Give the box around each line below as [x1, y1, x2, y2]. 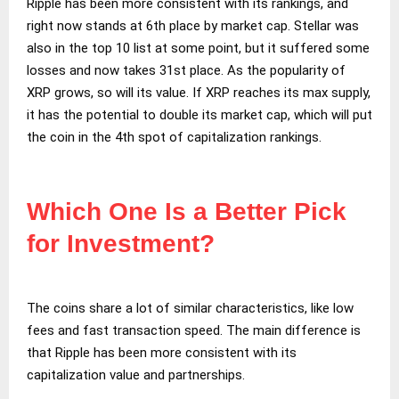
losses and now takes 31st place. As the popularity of [27, 61, 346, 78]
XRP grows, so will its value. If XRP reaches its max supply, [27, 84, 370, 101]
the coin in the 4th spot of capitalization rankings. [27, 128, 322, 145]
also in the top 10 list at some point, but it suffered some [27, 39, 370, 56]
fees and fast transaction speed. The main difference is [27, 322, 361, 338]
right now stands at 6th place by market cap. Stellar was [27, 17, 359, 34]
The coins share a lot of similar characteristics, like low [27, 299, 354, 316]
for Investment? [27, 229, 215, 257]
